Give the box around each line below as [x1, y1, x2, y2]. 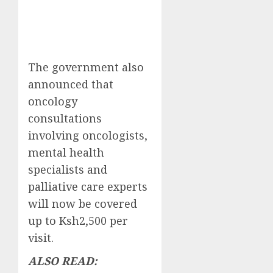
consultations [28, 110, 102, 126]
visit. [28, 230, 54, 245]
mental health [28, 144, 104, 160]
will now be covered [28, 196, 137, 211]
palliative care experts [28, 179, 147, 194]
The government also [28, 59, 144, 74]
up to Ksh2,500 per [28, 213, 128, 228]
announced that [28, 76, 113, 91]
